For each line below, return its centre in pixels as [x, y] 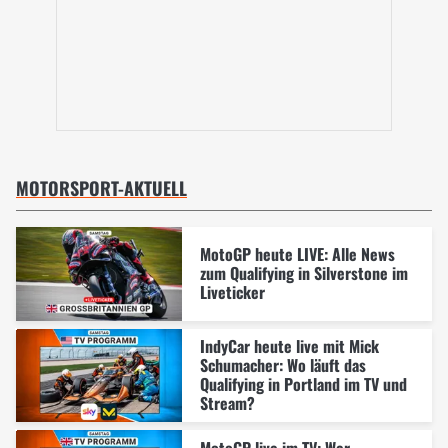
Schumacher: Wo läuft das [282, 365]
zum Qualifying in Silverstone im [303, 273]
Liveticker [232, 292]
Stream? [227, 403]
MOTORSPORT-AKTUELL [101, 188]
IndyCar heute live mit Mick [289, 346]
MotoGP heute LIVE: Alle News [297, 254]
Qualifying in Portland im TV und [303, 384]
